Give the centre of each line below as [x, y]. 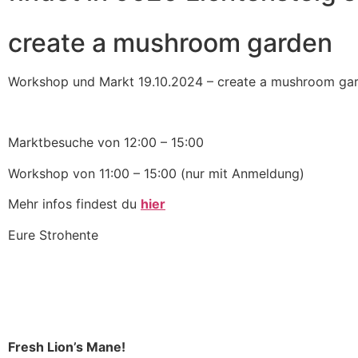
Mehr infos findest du [74, 204]
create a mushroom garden [170, 42]
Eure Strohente [53, 235]
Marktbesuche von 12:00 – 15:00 [108, 143]
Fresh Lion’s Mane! [67, 347]
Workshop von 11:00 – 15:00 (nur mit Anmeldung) [156, 173]
